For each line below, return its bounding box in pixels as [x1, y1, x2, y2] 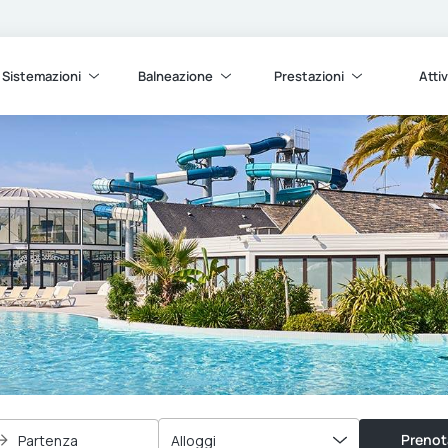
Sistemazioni [2, 67, 82, 85]
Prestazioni [273, 67, 344, 85]
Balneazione [137, 67, 213, 85]
